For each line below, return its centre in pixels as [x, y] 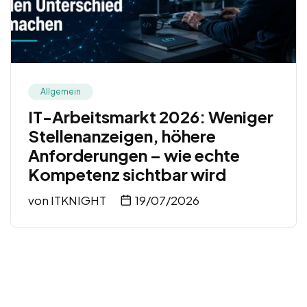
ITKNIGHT [78, 200]
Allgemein [61, 92]
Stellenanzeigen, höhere [122, 136]
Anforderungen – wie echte [134, 155]
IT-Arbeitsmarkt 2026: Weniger [151, 117]
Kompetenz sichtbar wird [127, 174]
